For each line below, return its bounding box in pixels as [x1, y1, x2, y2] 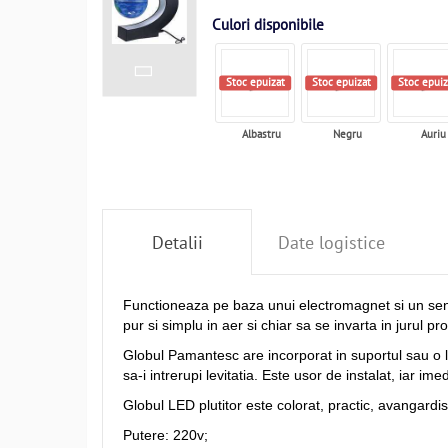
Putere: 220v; [123, 427, 208, 443]
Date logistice [277, 231, 385, 254]
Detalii [151, 231, 203, 254]
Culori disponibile [212, 15, 324, 34]
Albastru [241, 127, 281, 141]
